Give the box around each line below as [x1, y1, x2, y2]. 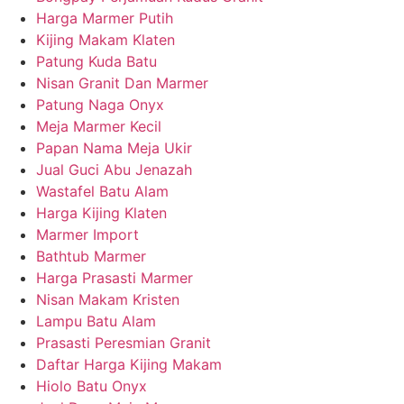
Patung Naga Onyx [36, 95, 164, 114]
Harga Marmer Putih [36, 8, 173, 27]
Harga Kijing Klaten [36, 203, 167, 222]
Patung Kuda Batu [36, 51, 157, 70]
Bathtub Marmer [36, 246, 146, 265]
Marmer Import [36, 225, 139, 243]
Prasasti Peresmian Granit [36, 333, 211, 352]
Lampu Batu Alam [36, 311, 156, 330]
